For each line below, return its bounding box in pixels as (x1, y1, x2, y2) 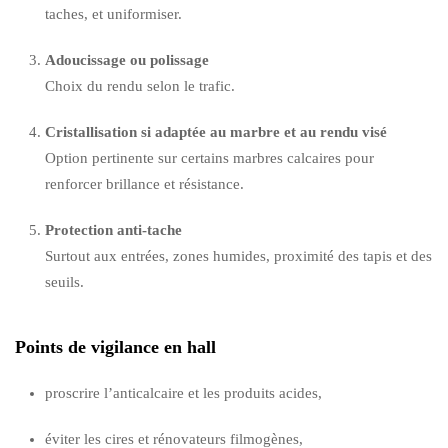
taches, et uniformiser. (45, 5, 182, 22)
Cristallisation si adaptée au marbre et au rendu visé (45, 123, 387, 140)
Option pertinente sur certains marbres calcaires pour (45, 149, 374, 166)
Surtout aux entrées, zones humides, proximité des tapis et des (45, 247, 432, 264)
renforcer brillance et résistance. (45, 175, 244, 192)
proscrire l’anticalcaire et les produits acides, (45, 384, 322, 401)
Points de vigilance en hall (15, 336, 216, 357)
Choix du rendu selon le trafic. (45, 77, 235, 94)
